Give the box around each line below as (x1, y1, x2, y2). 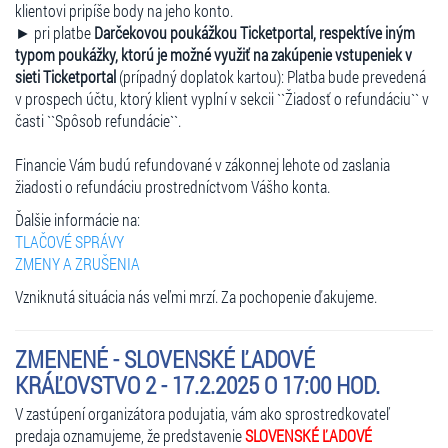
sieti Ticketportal (15, 65, 116, 87)
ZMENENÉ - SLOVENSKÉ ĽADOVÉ (15, 342, 315, 375)
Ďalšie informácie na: (15, 208, 140, 230)
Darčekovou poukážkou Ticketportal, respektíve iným (94, 21, 415, 43)
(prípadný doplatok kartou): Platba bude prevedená (116, 65, 426, 87)
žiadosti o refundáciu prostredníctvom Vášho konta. (15, 175, 330, 197)
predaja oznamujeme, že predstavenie (15, 424, 245, 446)
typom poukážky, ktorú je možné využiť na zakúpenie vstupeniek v (15, 43, 412, 65)
